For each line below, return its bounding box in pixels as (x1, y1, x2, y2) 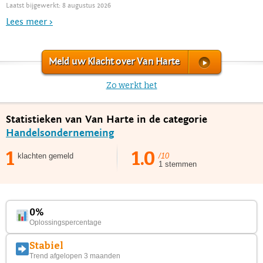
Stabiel (29, 240, 64, 251)
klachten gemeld (18, 151, 73, 160)
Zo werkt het (106, 80, 157, 90)
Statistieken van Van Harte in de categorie (6, 113, 207, 126)
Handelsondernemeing (6, 126, 114, 139)
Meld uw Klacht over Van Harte (48, 55, 180, 68)
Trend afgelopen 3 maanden (29, 251, 121, 260)
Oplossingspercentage (29, 218, 102, 227)
